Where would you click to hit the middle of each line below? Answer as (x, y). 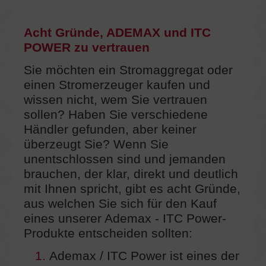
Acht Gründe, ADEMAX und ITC (117, 33)
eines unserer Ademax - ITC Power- (125, 218)
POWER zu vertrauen (87, 48)
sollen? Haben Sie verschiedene (116, 114)
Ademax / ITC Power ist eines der (144, 256)
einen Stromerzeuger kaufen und (117, 85)
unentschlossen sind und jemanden (125, 159)
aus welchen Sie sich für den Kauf (120, 203)
